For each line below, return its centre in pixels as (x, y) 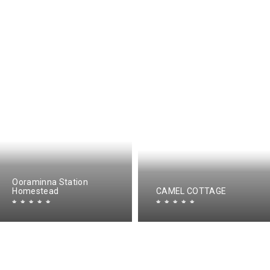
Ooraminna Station (50, 182)
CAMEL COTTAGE (191, 191)
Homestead (36, 191)
